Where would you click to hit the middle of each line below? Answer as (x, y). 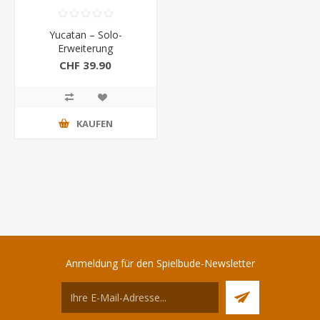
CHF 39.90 (86, 65)
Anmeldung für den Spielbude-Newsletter (160, 264)
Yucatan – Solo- (85, 35)
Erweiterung (86, 49)
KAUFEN (94, 123)
